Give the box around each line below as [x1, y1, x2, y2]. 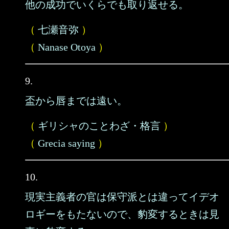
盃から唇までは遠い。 [25, 95, 127, 106]
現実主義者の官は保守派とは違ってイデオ [25, 191, 219, 202]
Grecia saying [38, 138, 95, 149]
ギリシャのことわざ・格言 [38, 120, 161, 131]
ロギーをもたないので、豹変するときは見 [25, 209, 219, 220]
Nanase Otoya [38, 41, 96, 53]
